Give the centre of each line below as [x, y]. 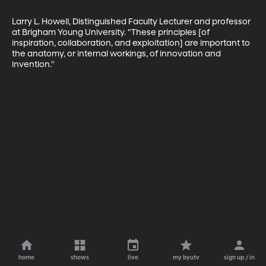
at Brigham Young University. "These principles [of [112, 32]
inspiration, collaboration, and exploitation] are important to [132, 43]
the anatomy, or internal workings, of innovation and [117, 54]
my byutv [186, 258]
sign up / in [240, 258]
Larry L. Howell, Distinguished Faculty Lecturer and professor [132, 22]
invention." [33, 64]
